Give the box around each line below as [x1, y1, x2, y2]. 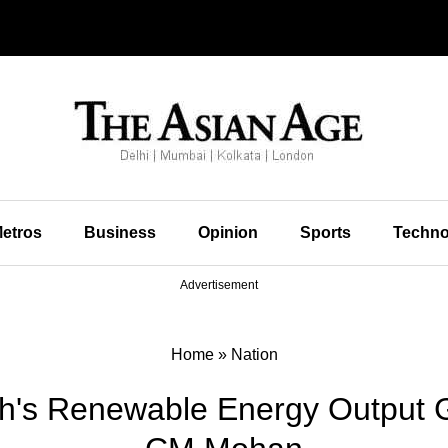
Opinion [197, 224, 258, 241]
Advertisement [180, 278, 258, 292]
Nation [230, 346, 278, 363]
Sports [299, 224, 351, 241]
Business [83, 224, 156, 241]
